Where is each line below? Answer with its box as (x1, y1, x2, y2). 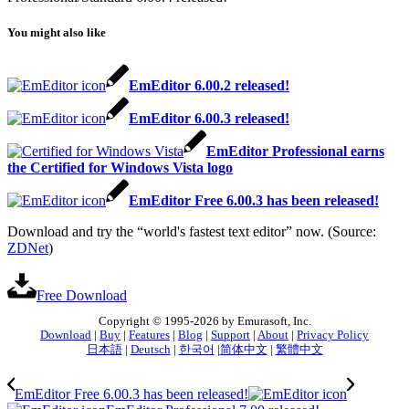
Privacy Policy (297, 329, 369, 342)
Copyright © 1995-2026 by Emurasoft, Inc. (98, 315, 311, 329)
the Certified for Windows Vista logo (7, 159, 233, 175)
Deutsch (130, 343, 171, 357)
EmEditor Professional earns (206, 142, 384, 159)
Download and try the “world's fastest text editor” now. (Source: (7, 223, 376, 239)
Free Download (37, 287, 127, 303)
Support (211, 329, 250, 342)
